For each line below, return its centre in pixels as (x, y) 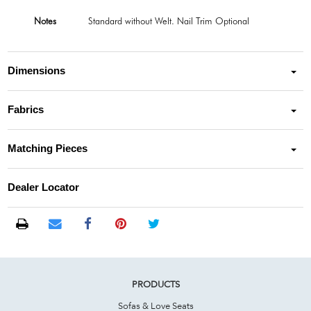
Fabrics (26, 110)
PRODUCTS (155, 284)
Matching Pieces (48, 149)
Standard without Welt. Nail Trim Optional (169, 20)
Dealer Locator (44, 188)
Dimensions (37, 71)
